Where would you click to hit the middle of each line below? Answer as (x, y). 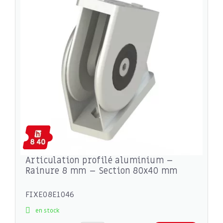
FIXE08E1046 (50, 194)
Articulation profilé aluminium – (100, 160)
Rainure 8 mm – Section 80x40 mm (102, 171)
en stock (48, 210)
